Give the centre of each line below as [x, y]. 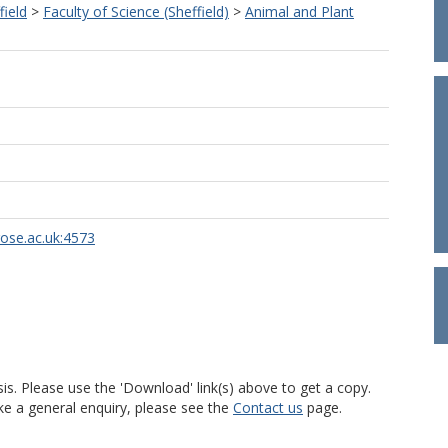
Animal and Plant [299, 11]
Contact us [268, 407]
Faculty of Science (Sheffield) [136, 11]
